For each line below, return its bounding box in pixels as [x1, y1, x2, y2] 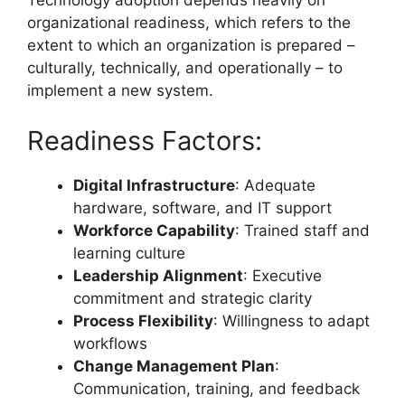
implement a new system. [27, 81, 213, 100]
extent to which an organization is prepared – [27, 36, 355, 55]
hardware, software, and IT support [73, 198, 332, 217]
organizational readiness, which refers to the [27, 14, 351, 33]
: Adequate [235, 175, 316, 194]
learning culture [73, 243, 185, 262]
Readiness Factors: [27, 124, 262, 156]
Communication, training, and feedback [73, 379, 360, 398]
